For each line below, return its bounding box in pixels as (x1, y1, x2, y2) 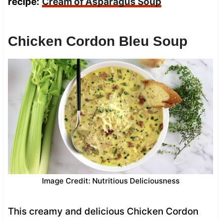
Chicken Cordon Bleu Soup (7, 33, 187, 49)
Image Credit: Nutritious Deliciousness (41, 176, 180, 185)
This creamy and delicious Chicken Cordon (7, 205, 198, 217)
